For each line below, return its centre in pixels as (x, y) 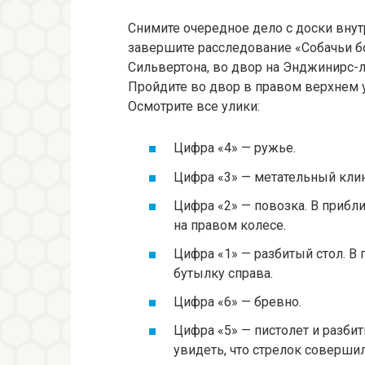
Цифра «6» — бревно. (237, 302)
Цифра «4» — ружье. (235, 148)
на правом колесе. (230, 225)
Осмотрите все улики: (194, 107)
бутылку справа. (223, 273)
